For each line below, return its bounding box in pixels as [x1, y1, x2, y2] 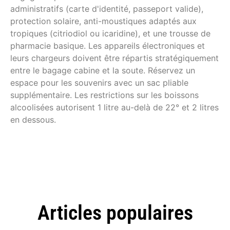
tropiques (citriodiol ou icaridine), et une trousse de [10, 28, 210, 39]
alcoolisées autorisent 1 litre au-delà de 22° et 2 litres [10, 102, 219, 113]
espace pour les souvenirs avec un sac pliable [10, 78, 188, 88]
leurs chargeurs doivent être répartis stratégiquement [10, 53, 219, 64]
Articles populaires [37, 201, 193, 225]
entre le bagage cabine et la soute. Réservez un [10, 65, 195, 76]
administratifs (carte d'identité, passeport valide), [10, 4, 203, 14]
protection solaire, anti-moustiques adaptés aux [10, 16, 197, 27]
